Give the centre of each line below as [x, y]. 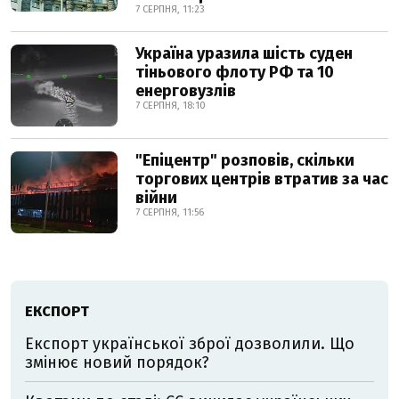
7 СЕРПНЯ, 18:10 [171, 105]
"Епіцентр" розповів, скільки [245, 160]
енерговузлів [186, 90]
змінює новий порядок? [117, 362]
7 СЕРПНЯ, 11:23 [170, 9]
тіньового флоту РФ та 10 [235, 72]
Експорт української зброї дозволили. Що [190, 343]
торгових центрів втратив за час [262, 179]
